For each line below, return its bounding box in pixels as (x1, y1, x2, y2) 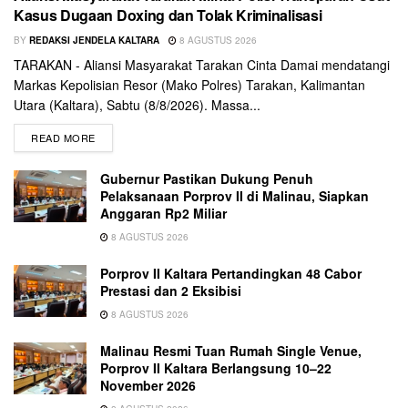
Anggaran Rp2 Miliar (100, 203, 227, 222)
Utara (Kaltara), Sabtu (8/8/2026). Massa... (14, 95, 260, 114)
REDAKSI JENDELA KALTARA (29, 33, 159, 46)
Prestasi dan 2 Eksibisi (100, 280, 241, 300)
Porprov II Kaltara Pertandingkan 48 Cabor (100, 263, 362, 282)
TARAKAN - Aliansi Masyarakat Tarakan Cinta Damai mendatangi (14, 55, 390, 74)
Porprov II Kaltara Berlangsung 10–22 (100, 358, 331, 377)
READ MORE (31, 129, 96, 145)
